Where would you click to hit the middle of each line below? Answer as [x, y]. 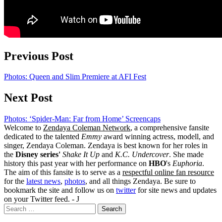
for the [15, 181]
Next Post [28, 98]
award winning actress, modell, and [158, 137]
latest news [43, 181]
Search [14, 208]
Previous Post [39, 56]
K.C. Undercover [142, 155]
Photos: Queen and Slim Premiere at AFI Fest [75, 77]
